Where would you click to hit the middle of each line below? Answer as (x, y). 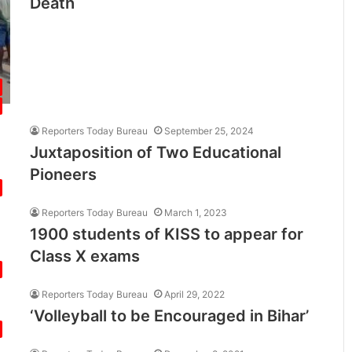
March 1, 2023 (196, 212)
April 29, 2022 (195, 294)
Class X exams (85, 256)
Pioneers (64, 174)
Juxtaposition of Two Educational (156, 152)
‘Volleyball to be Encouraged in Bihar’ (170, 315)
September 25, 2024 (209, 130)
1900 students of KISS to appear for (167, 234)
